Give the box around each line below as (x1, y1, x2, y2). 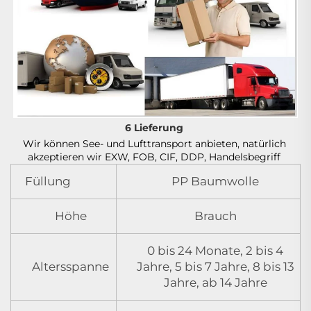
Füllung (25, 174, 71, 189)
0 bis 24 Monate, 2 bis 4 (147, 244, 283, 258)
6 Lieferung (125, 121, 186, 135)
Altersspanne (32, 260, 109, 274)
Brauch (194, 209, 237, 224)
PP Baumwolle (171, 174, 259, 189)
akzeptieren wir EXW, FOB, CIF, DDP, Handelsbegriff (28, 151, 283, 164)
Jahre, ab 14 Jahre (163, 276, 267, 290)
